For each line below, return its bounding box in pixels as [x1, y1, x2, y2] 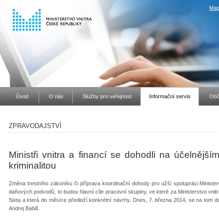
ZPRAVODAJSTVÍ [9, 122, 62, 130]
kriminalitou [9, 160, 56, 171]
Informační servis [149, 93, 191, 99]
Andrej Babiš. [9, 205, 43, 211]
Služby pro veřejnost [82, 93, 131, 99]
